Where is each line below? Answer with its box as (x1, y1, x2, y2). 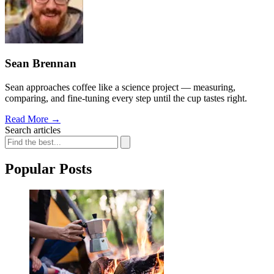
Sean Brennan (5, 57, 76, 70)
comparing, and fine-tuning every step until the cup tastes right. (5, 93, 247, 104)
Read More (5, 114, 51, 125)
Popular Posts (5, 161, 92, 177)
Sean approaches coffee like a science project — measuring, (5, 82, 235, 93)
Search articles (5, 125, 61, 136)
